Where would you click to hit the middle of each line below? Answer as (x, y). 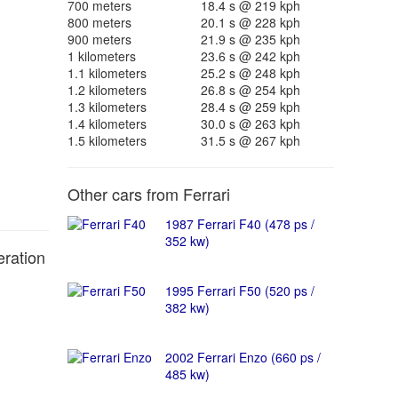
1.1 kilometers (107, 73)
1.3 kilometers (107, 107)
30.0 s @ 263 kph (250, 123)
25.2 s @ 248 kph (250, 73)
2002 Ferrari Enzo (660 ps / (243, 357)
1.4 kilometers (107, 123)
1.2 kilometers (107, 90)
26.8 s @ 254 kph (250, 90)
